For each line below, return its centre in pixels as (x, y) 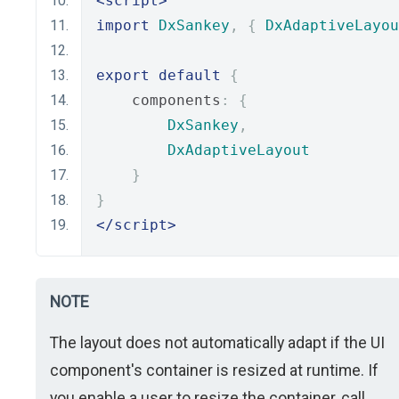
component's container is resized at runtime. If (214, 370)
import (123, 25)
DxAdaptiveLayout (239, 150)
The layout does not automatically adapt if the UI (217, 342)
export (123, 75)
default (190, 75)
